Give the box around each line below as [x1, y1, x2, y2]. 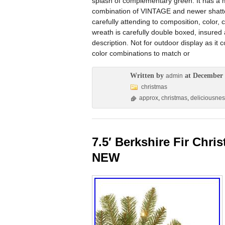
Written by [130, 72, 166, 79]
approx [139, 94, 158, 101]
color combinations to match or [92, 49, 190, 57]
